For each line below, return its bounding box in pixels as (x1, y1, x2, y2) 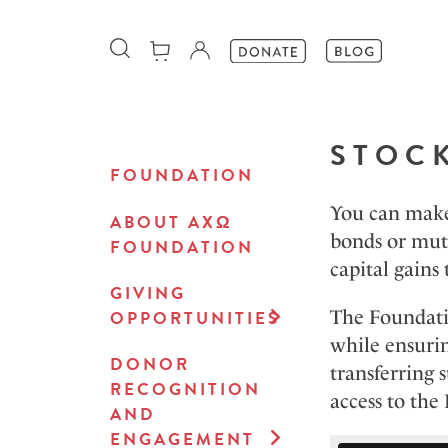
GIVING (109, 281, 186, 307)
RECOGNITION (109, 377, 261, 403)
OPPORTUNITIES (109, 306, 280, 332)
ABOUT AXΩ (109, 210, 233, 236)
